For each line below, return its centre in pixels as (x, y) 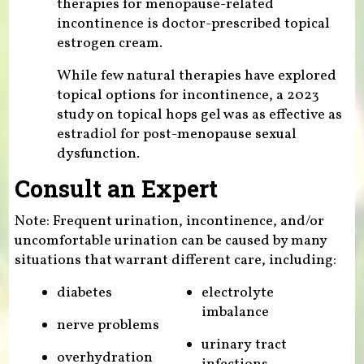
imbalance (236, 312)
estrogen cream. (109, 44)
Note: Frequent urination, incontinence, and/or (169, 221)
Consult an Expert (116, 189)
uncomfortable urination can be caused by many (170, 240)
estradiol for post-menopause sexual (176, 135)
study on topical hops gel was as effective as (199, 115)
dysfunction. (98, 154)
